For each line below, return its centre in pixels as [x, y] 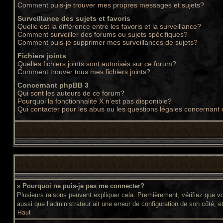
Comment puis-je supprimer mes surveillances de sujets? [108, 42]
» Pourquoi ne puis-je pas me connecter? [81, 186]
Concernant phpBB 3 [53, 85]
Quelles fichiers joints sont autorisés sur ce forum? [97, 64]
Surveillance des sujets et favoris [74, 18]
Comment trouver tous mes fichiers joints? [84, 72]
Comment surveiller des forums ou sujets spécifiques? [103, 34]
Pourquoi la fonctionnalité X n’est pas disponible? [95, 101]
